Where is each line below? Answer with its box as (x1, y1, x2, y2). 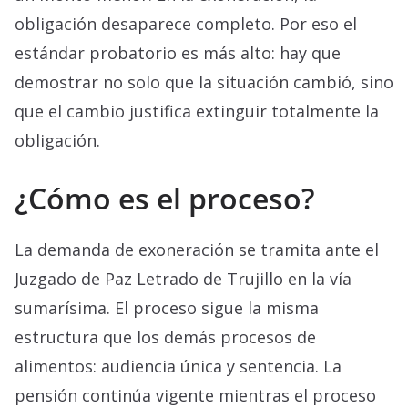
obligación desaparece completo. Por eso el (15, 13, 357, 36)
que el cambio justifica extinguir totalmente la (15, 100, 379, 123)
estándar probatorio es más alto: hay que (15, 42, 341, 65)
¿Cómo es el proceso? (15, 178, 315, 219)
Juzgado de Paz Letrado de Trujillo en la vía (15, 268, 352, 291)
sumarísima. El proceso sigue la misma (15, 297, 319, 320)
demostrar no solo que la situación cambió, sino (15, 71, 393, 94)
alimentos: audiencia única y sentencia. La (15, 355, 342, 378)
